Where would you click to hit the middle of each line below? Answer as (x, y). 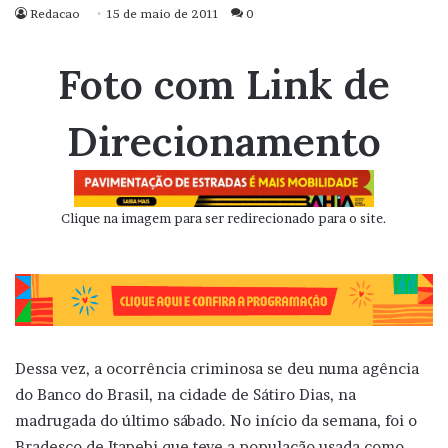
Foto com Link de (224, 84)
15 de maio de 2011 (163, 14)
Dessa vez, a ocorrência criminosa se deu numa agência (217, 368)
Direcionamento (224, 141)
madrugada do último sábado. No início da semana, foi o (216, 420)
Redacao (55, 14)
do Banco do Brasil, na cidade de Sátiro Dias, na (185, 394)
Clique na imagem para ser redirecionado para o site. (224, 218)
